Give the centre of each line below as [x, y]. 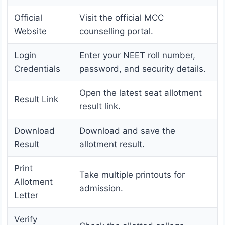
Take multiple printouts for [132, 175]
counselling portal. [116, 31]
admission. [101, 189]
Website [30, 31]
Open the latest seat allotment [141, 93]
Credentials [37, 69]
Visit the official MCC [122, 18]
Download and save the [127, 131]
